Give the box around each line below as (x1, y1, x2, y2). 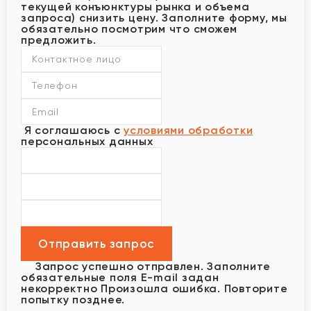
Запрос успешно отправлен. (35, 259, 204, 273)
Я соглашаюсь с (21, 123, 124, 137)
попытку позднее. (21, 292, 125, 306)
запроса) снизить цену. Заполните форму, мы (21, 10, 287, 24)
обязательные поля (21, 270, 137, 284)
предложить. (21, 33, 96, 47)
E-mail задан (140, 270, 219, 284)
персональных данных (21, 134, 153, 148)
